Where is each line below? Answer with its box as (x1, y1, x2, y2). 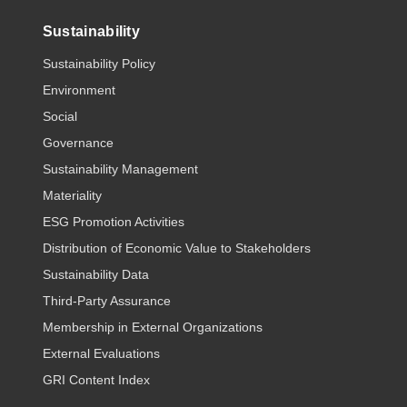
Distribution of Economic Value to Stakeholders (42, 241, 311, 256)
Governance (42, 135, 114, 151)
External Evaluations (42, 346, 160, 362)
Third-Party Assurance (42, 293, 171, 309)
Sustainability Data (42, 267, 149, 283)
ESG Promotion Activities (42, 214, 184, 230)
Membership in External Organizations (42, 320, 263, 335)
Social (42, 109, 77, 124)
